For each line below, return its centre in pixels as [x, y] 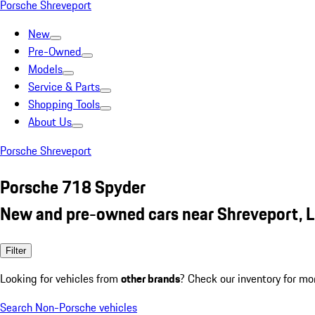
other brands [150, 278]
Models [45, 69]
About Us [50, 122]
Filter [16, 250]
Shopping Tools [64, 104]
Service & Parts [64, 86]
